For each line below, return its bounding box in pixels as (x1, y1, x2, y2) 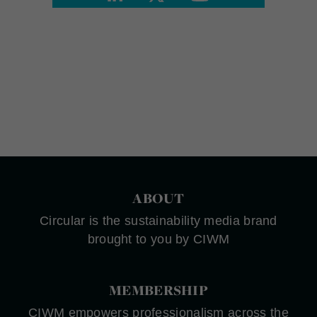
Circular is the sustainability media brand (40, 213, 277, 228)
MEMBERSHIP (109, 280, 208, 299)
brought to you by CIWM (87, 231, 230, 246)
